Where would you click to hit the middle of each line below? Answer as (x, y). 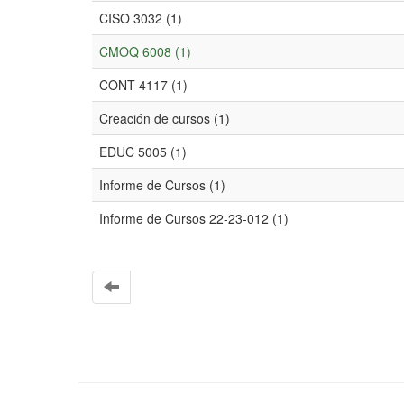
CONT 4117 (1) (143, 85)
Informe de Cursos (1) (162, 185)
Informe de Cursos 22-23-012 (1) (194, 218)
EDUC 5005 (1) (143, 151)
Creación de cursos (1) (165, 118)
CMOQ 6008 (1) (145, 51)
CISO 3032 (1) (141, 18)
